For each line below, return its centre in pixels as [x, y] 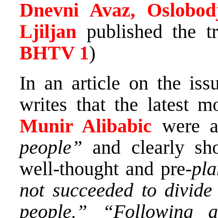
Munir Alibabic [86, 126]
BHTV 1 [54, 53]
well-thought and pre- [106, 169]
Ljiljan [48, 32]
